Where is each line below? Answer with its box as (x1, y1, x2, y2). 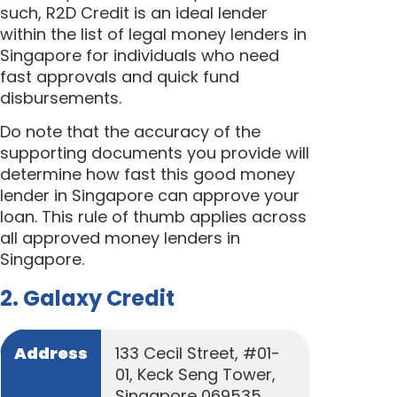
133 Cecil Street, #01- (115, 342, 280, 365)
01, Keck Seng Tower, (115, 363, 276, 386)
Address (14, 342, 88, 365)
